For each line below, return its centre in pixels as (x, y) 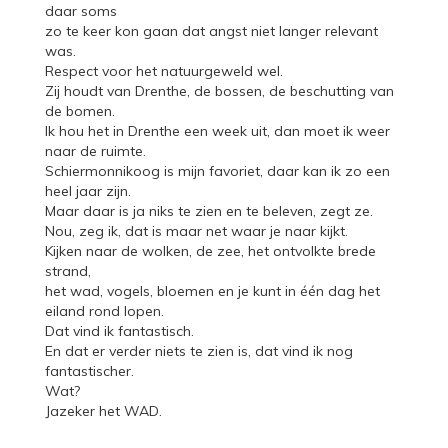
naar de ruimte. (95, 150)
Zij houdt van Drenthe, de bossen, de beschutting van (219, 90)
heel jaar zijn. (87, 190)
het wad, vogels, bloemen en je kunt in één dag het (212, 290)
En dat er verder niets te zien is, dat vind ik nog (198, 350)
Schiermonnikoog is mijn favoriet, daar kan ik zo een (217, 170)
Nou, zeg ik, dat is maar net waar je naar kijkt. (196, 230)
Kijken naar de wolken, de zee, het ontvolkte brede (210, 250)
